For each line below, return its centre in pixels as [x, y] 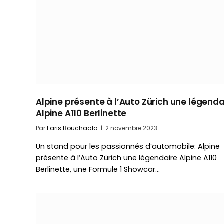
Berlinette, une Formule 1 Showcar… [98, 170]
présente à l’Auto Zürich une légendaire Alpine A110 [126, 158]
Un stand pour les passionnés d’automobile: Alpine [128, 147]
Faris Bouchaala [72, 128]
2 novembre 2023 [131, 128]
